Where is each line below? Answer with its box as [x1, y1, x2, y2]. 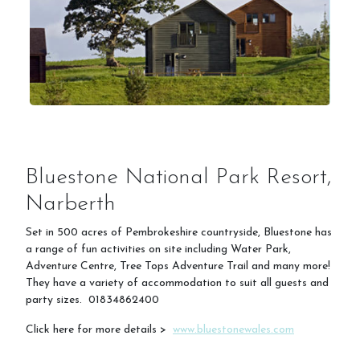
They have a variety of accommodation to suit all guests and [26, 276, 329, 289]
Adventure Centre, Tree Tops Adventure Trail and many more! [26, 260, 330, 272]
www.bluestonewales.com [173, 323, 294, 336]
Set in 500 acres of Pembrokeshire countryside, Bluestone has [26, 226, 332, 239]
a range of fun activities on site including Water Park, [26, 243, 291, 256]
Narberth [26, 192, 116, 215]
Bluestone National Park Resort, [26, 166, 332, 189]
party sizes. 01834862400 [26, 293, 162, 306]
